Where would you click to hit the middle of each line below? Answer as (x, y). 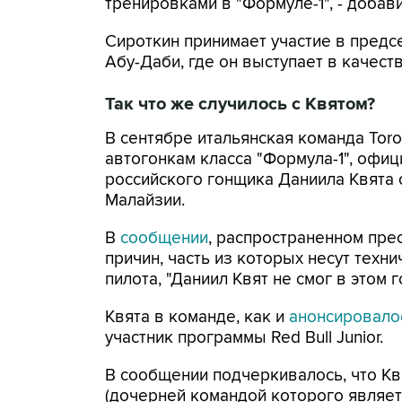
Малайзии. (145, 201)
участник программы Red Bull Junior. (244, 338)
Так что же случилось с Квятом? (240, 104)
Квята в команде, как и (197, 317)
